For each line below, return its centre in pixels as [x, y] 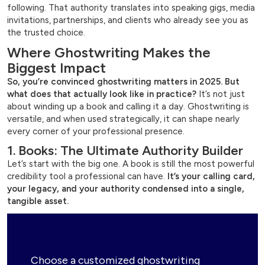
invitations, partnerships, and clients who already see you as [128, 20]
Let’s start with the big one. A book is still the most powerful [131, 164]
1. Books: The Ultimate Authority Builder [125, 151]
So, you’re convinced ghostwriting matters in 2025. [115, 82]
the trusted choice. [46, 33]
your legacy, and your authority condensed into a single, [126, 189]
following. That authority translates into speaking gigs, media [131, 8]
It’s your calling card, [211, 177]
